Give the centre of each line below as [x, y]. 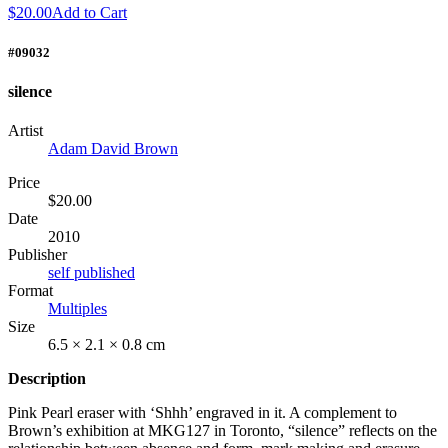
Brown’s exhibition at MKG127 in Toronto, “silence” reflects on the [222, 431]
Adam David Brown [113, 149]
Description [47, 379]
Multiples [77, 309]
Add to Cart [89, 13]
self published [91, 273]
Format [30, 291]
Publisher [37, 255]
